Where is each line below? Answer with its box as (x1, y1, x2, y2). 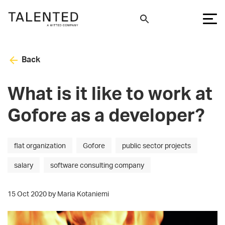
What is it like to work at (8, 81, 212, 104)
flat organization (14, 141, 66, 150)
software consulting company (50, 160, 144, 169)
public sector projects (122, 141, 191, 150)
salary (14, 160, 33, 169)
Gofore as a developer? (8, 103, 204, 126)
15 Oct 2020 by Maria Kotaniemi (8, 189, 109, 198)
